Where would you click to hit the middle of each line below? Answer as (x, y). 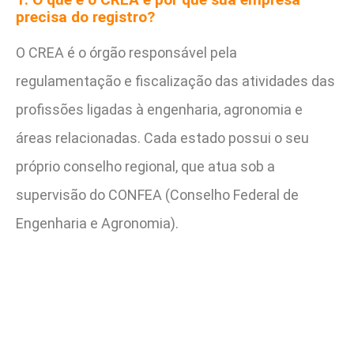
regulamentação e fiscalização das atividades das (175, 81)
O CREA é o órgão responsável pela (126, 52)
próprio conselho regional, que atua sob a (145, 166)
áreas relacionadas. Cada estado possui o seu (162, 137)
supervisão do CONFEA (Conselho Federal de (157, 194)
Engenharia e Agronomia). (97, 223)
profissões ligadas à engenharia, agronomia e (159, 109)
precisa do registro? (85, 17)
